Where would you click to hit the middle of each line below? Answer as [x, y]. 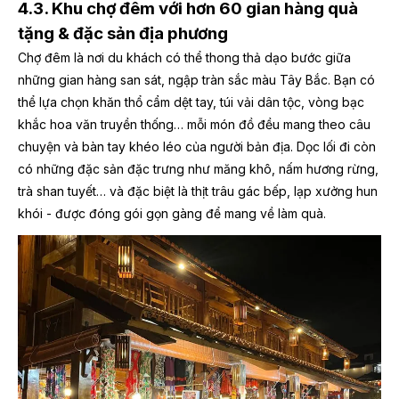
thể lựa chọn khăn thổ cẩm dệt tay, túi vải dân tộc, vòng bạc [191, 102]
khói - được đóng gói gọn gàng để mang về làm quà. [172, 214]
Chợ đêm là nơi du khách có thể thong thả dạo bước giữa [184, 58]
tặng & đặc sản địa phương [123, 34]
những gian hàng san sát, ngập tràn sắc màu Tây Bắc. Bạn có [196, 80]
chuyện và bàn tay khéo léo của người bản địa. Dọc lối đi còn [197, 147]
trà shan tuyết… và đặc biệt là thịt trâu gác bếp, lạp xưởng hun [198, 191]
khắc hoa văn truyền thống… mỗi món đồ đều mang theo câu [194, 125]
